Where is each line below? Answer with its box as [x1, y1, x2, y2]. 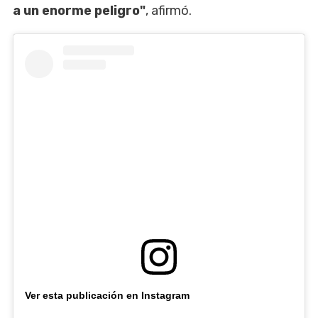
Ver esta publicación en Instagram [25, 289, 190, 301]
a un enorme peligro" [13, 2, 146, 18]
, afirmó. [146, 2, 192, 18]
